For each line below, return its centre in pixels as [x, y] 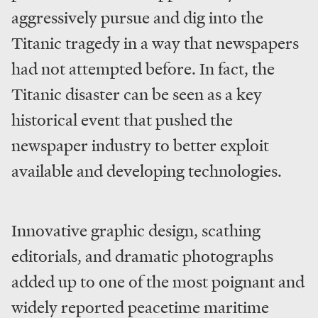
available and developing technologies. [147, 171]
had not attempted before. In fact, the [143, 69]
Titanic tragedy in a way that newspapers [155, 43]
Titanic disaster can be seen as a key [137, 94]
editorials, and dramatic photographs [142, 256]
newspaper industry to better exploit [140, 146]
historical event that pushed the [122, 120]
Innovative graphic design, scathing [136, 231]
